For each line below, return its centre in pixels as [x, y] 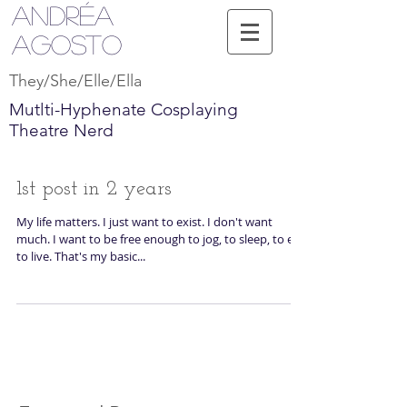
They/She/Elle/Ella [75, 81]
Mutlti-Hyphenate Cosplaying [124, 109]
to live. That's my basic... [81, 256]
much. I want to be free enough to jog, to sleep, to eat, [162, 239]
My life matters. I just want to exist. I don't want [144, 222]
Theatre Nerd [61, 130]
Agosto [67, 44]
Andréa [63, 15]
